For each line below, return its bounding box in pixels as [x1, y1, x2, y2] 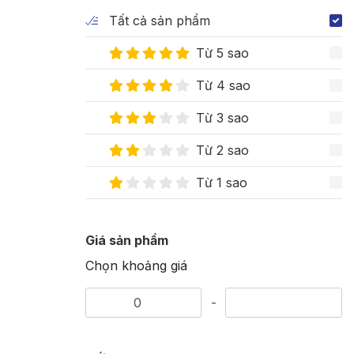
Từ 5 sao [196, 45, 249, 62]
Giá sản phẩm [85, 232, 168, 249]
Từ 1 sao [196, 175, 247, 191]
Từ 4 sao [196, 77, 250, 94]
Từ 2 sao [196, 142, 249, 159]
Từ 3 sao [196, 110, 249, 126]
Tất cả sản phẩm [109, 13, 210, 29]
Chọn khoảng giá [85, 258, 187, 274]
